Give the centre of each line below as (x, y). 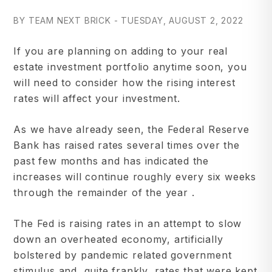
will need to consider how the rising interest (124, 83)
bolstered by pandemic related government (123, 255)
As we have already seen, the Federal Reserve (131, 130)
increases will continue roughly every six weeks (135, 177)
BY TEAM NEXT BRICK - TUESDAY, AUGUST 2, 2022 (128, 21)
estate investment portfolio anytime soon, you (130, 67)
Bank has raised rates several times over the (127, 145)
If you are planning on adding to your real (121, 51)
